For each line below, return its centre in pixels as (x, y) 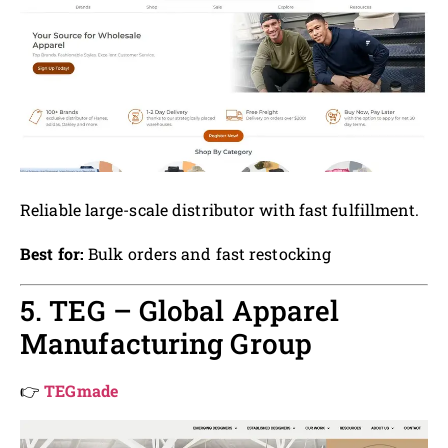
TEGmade (81, 390)
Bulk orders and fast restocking (207, 254)
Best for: (52, 254)
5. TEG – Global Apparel (180, 310)
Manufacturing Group (166, 343)
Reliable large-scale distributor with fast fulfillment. (220, 210)
